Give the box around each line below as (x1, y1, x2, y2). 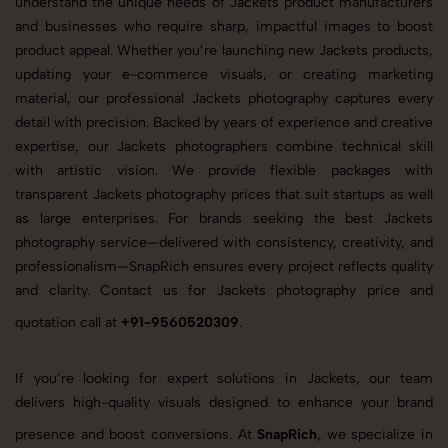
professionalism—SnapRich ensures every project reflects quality (15, 258, 433, 276)
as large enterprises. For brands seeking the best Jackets (15, 210, 433, 228)
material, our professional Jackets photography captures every (15, 90, 433, 108)
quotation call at (15, 314, 121, 332)
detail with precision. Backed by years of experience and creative (15, 114, 433, 132)
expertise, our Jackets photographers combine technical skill (15, 138, 433, 156)
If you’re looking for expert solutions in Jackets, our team (15, 370, 433, 388)
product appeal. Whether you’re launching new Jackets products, (15, 42, 433, 60)
